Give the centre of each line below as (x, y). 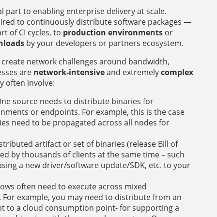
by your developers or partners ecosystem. (104, 43)
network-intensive (69, 72)
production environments (113, 32)
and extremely (133, 72)
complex (177, 72)
